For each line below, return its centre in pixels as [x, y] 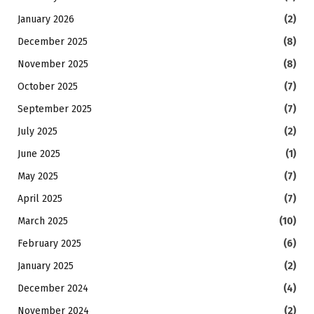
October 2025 [48, 86]
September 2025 [55, 109]
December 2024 [53, 288]
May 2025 [38, 176]
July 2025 [37, 131]
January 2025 [46, 266]
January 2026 [46, 19]
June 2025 [39, 153]
